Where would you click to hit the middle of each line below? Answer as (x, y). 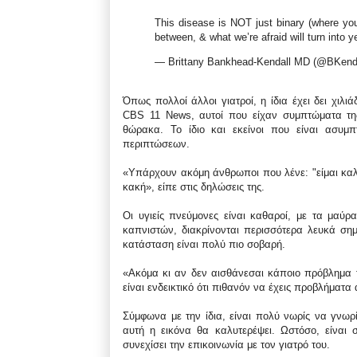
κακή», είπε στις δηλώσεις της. (194, 186)
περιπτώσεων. (156, 143)
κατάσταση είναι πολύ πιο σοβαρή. (204, 244)
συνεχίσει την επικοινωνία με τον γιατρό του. (226, 344)
